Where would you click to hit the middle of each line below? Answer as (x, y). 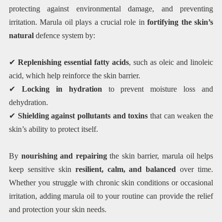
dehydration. (28, 102)
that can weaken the (181, 115)
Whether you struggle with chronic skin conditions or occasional (111, 182)
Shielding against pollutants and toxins (83, 115)
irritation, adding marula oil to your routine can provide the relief (111, 196)
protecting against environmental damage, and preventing (111, 8)
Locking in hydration (62, 89)
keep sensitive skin (42, 169)
